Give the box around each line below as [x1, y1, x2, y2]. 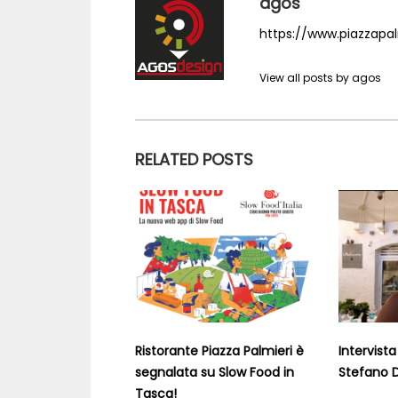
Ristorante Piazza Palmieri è [135, 342, 304, 361]
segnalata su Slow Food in [135, 363, 294, 382]
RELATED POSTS [135, 148, 253, 171]
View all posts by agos [259, 70, 381, 85]
